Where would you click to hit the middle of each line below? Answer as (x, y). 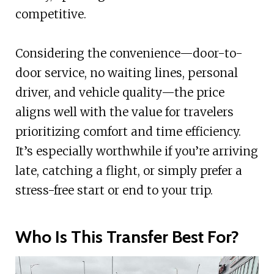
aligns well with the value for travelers (124, 112)
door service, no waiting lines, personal (126, 72)
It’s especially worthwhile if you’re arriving (136, 151)
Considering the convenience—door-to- (129, 53)
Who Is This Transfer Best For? (127, 236)
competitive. (50, 14)
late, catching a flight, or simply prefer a (128, 170)
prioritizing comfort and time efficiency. (128, 131)
